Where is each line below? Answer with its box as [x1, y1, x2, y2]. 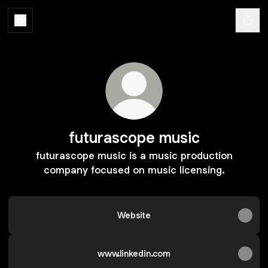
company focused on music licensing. [43, 163, 225, 176]
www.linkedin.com [98, 248, 170, 259]
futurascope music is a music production [35, 149, 233, 162]
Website [117, 209, 151, 221]
